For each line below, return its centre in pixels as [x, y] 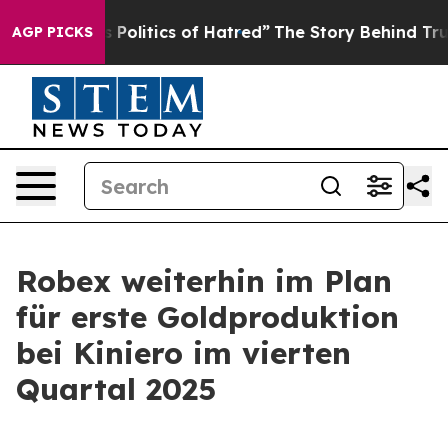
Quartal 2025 [116, 389]
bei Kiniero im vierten [183, 353]
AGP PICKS [52, 32]
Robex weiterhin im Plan [204, 281]
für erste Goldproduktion [207, 317]
